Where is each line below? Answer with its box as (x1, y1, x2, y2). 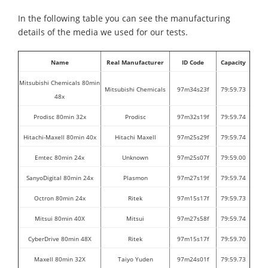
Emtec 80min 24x (35, 153, 84, 162)
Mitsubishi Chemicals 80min (19, 78, 100, 87)
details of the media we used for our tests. (18, 26, 188, 38)
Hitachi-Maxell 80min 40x (23, 133, 96, 142)
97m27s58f (177, 214, 209, 223)
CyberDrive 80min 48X (28, 234, 92, 243)
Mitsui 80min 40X (34, 214, 85, 223)
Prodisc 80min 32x (33, 112, 86, 121)
